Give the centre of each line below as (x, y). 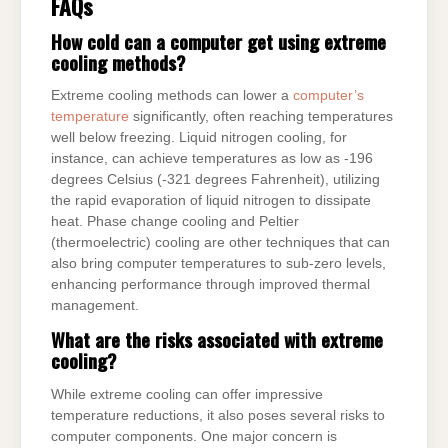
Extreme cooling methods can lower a (172, 96)
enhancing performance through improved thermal (210, 285)
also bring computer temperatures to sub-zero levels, (218, 264)
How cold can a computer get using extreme (218, 41)
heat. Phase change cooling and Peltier (175, 222)
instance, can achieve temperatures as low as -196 (212, 159)
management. (95, 306)
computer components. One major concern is (194, 437)
